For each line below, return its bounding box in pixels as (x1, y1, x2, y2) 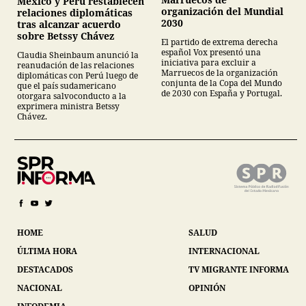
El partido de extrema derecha (161, 36, 278, 48)
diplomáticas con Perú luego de (17, 70, 138, 82)
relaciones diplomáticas (17, 6, 133, 20)
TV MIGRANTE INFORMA (189, 264, 289, 276)
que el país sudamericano (17, 80, 116, 92)
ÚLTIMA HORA (17, 245, 77, 258)
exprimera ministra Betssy (17, 100, 120, 113)
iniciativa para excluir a (161, 56, 256, 68)
